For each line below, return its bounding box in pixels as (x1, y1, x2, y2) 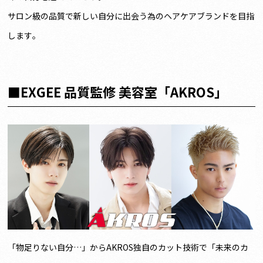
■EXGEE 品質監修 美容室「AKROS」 (8, 82, 228, 101)
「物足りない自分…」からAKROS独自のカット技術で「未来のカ (8, 241, 249, 253)
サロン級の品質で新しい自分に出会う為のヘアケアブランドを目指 (8, 9, 255, 22)
